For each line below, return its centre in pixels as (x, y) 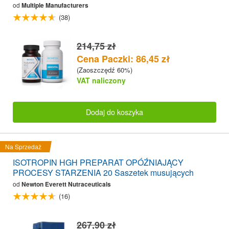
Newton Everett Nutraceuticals (66, 184)
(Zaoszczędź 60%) (105, 70)
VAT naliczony (101, 80)
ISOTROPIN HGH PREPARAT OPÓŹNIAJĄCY (98, 162)
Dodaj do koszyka (114, 112)
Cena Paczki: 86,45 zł (123, 59)
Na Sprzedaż (23, 146)
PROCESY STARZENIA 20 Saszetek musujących (103, 172)
